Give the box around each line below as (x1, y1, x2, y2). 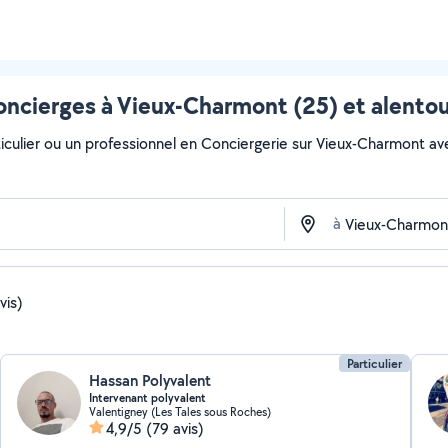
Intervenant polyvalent (89, 390, 207, 406)
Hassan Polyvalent (89, 370, 212, 391)
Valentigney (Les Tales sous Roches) (89, 404, 272, 419)
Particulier (346, 355, 402, 372)
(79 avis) (146, 418, 205, 439)
